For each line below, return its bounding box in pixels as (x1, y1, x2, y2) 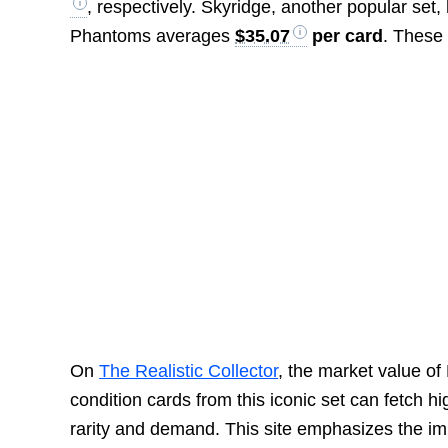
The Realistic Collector (99, 360, 279, 381)
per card (307, 26, 384, 47)
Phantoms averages (70, 26, 236, 47)
